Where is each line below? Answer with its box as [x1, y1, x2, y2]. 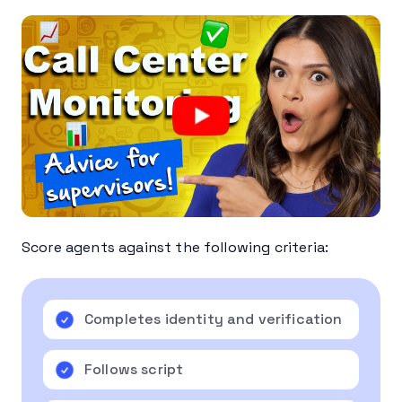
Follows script [84, 359, 184, 379]
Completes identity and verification [84, 309, 343, 328]
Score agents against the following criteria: [22, 237, 329, 257]
